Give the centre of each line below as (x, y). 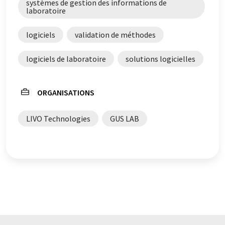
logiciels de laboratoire (66, 59)
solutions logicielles (160, 59)
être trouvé (26, 9)
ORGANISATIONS (66, 92)
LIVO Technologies (58, 118)
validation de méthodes (115, 34)
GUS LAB (125, 118)
